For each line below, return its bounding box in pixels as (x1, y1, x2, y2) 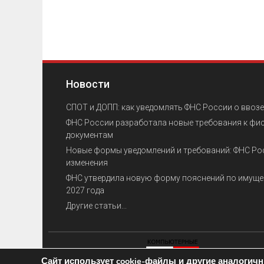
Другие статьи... (66, 200, 127, 210)
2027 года (66, 185, 104, 195)
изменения (66, 157, 108, 167)
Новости (66, 77, 110, 90)
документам (66, 130, 113, 140)
